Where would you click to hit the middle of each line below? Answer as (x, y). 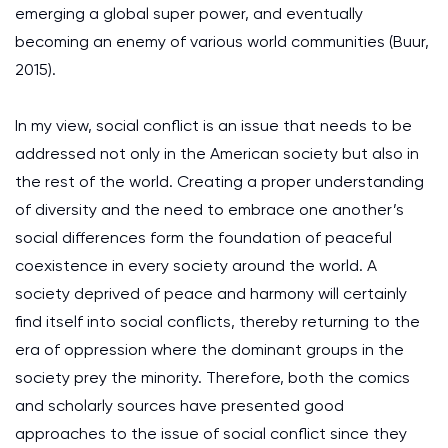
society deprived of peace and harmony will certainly (211, 293)
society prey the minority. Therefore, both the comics (212, 377)
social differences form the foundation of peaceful (203, 237)
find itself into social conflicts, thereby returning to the (217, 321)
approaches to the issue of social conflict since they (211, 433)
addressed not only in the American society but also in (217, 153)
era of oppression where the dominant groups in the (209, 349)
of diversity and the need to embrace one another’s (209, 209)
